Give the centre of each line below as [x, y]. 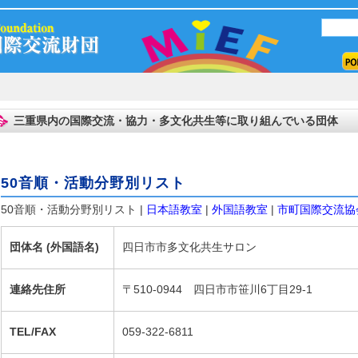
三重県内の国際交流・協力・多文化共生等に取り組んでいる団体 [175, 121]
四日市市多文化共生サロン [189, 247]
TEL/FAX [32, 332]
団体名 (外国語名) [54, 247]
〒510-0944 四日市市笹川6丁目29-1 [217, 289]
